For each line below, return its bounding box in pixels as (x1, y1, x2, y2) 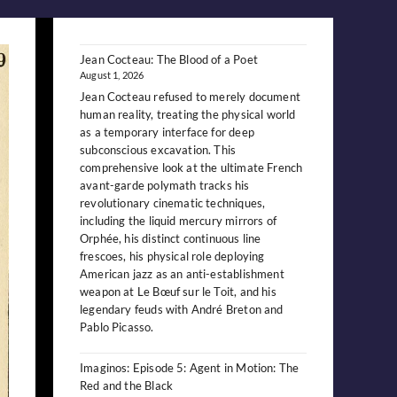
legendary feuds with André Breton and (80, 302, 284, 317)
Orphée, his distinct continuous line (80, 231, 261, 246)
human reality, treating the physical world (80, 107, 296, 122)
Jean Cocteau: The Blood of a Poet (80, 51, 258, 66)
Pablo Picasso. (80, 320, 154, 335)
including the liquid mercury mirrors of (80, 214, 277, 229)
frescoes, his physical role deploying (80, 249, 265, 264)
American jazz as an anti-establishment (80, 267, 284, 282)
